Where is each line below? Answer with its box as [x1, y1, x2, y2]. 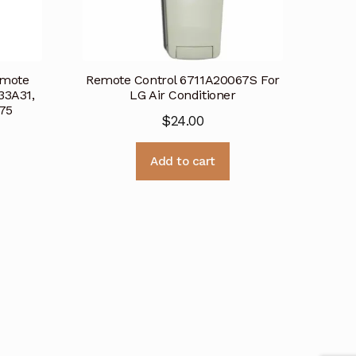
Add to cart [150, 154, 215, 169]
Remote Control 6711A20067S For [86, 72, 280, 88]
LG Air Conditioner [130, 87, 236, 103]
